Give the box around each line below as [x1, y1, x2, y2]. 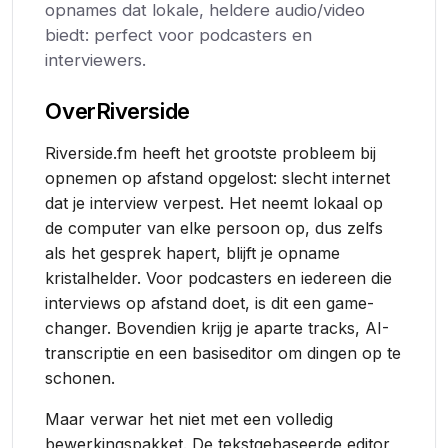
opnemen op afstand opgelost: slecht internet [45, 168, 391, 188]
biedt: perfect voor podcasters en [45, 25, 313, 45]
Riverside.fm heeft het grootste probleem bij [45, 143, 377, 163]
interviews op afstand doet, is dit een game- [45, 293, 375, 313]
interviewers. [45, 50, 147, 70]
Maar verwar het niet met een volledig [45, 409, 334, 429]
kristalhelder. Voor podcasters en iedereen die [45, 268, 393, 288]
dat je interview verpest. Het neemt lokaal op [45, 193, 384, 213]
